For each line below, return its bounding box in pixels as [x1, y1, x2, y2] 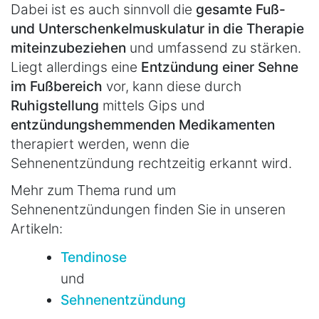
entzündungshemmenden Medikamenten [11, 115, 275, 133]
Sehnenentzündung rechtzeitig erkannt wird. [11, 154, 292, 172]
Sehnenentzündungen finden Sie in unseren [11, 200, 286, 218]
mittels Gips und [103, 96, 205, 114]
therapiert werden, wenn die [11, 135, 189, 152]
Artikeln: [11, 219, 63, 237]
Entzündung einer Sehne [137, 58, 298, 75]
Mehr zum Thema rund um [11, 181, 176, 199]
